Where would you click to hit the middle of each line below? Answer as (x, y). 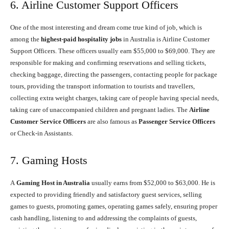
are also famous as (112, 122)
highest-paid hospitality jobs (82, 39)
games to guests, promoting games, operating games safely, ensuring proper (114, 207)
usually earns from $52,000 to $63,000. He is (153, 183)
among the (26, 39)
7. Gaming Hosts (49, 161)
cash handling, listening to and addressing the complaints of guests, (104, 218)
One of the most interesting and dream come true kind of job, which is (106, 28)
